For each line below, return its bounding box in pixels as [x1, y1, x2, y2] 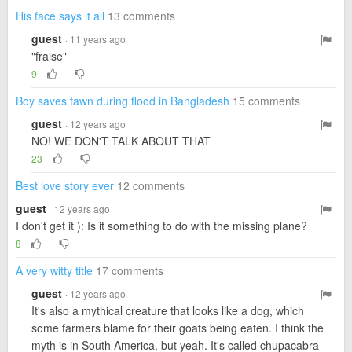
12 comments [117, 178, 185, 193]
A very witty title [16, 262, 93, 278]
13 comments [108, 8, 175, 24]
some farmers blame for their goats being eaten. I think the [31, 320, 324, 335]
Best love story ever [16, 178, 114, 193]
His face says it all [16, 8, 104, 24]
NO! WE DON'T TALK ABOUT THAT [31, 133, 211, 148]
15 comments [233, 93, 300, 108]
